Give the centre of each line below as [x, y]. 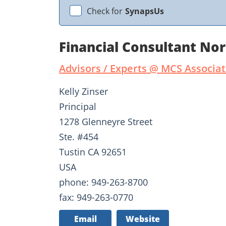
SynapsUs [145, 11]
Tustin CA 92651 [93, 152]
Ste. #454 [79, 136]
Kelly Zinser [83, 91]
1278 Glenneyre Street [106, 121]
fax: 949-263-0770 [96, 197]
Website [143, 219]
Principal [78, 106]
